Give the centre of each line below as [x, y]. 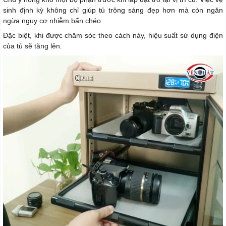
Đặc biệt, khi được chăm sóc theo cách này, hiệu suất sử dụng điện [113, 35]
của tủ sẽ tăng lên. [33, 46]
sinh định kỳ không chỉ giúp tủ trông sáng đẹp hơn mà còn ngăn [113, 10]
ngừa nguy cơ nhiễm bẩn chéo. [53, 20]
